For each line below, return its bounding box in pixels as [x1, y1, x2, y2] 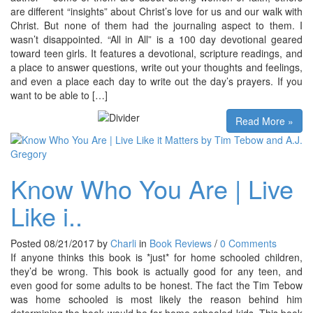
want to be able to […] [10, 87, 108, 102]
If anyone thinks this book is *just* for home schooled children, [10, 249, 303, 264]
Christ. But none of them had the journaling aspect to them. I [10, 17, 303, 32]
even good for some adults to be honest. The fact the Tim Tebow [10, 277, 303, 292]
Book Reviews [150, 235, 212, 250]
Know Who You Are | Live [10, 170, 293, 206]
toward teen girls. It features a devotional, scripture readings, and [10, 45, 303, 60]
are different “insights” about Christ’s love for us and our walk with [10, 3, 303, 18]
